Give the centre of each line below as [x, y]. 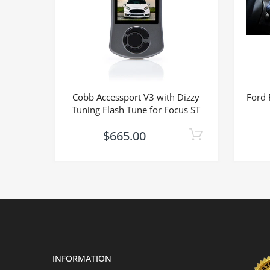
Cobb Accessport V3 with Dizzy [136, 97]
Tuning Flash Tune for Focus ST [136, 110]
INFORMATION [82, 259]
